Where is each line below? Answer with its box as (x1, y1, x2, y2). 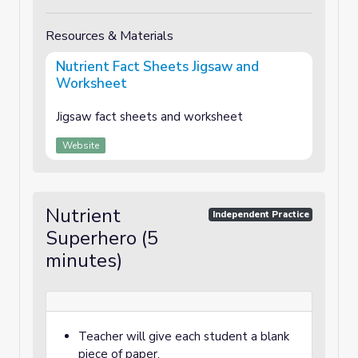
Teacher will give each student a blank (78, 328, 289, 344)
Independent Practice (212, 208, 309, 221)
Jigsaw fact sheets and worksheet (56, 109, 243, 125)
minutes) (46, 248, 122, 273)
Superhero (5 (46, 225, 158, 251)
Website (62, 139, 99, 152)
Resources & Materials (46, 27, 173, 45)
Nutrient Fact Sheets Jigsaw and (56, 58, 259, 76)
